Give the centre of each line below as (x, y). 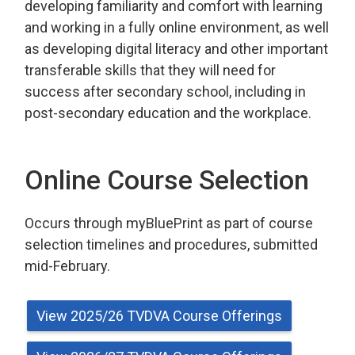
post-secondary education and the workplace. (168, 113)
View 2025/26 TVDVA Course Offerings (160, 315)
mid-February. (68, 265)
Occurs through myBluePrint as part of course (169, 223)
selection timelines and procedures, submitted (172, 244)
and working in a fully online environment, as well (177, 27)
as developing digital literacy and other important (177, 48)
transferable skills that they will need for (151, 70)
